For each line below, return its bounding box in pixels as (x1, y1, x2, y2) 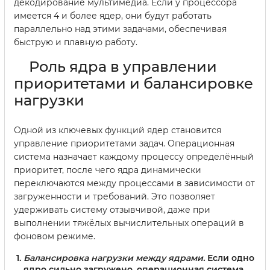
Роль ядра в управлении (29, 57, 217, 75)
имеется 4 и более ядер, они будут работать (14, 10, 212, 21)
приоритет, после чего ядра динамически (14, 164, 201, 175)
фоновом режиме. (14, 230, 95, 242)
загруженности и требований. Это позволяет (14, 190, 215, 202)
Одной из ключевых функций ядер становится (14, 124, 221, 136)
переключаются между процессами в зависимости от (14, 177, 255, 189)
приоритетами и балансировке (14, 74, 253, 92)
